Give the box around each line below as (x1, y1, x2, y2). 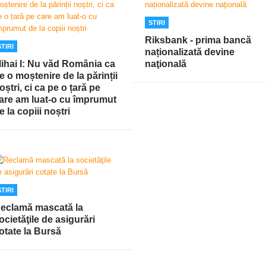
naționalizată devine (145, 46, 235, 57)
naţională (145, 58, 186, 69)
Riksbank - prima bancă (145, 34, 251, 45)
